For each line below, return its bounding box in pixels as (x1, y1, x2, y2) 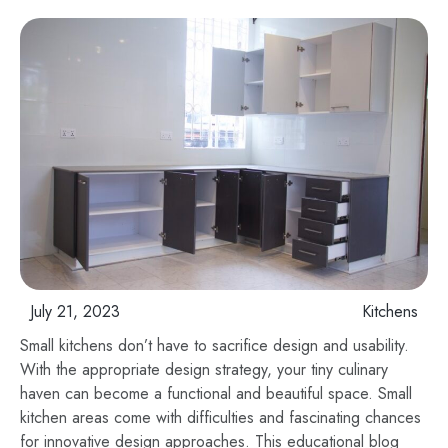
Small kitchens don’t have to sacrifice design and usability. (20, 334, 409, 358)
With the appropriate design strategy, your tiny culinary (20, 358, 388, 382)
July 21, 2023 (30, 300, 120, 324)
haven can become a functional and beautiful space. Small (20, 382, 412, 406)
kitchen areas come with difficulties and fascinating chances (20, 406, 421, 430)
